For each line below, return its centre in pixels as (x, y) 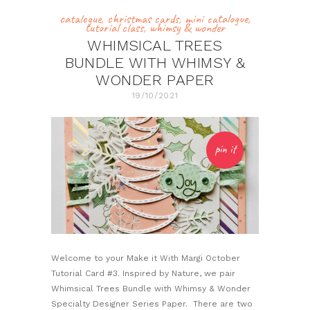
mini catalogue (216, 18)
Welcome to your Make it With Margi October (146, 258)
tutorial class (114, 27)
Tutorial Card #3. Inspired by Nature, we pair (143, 273)
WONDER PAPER (155, 80)
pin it (225, 149)
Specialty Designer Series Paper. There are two (152, 303)
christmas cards (143, 18)
